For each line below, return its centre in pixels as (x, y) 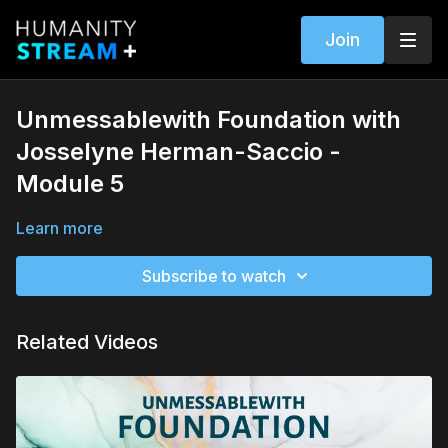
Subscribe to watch (214, 276)
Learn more (59, 228)
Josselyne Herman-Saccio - (178, 151)
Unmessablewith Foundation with (208, 119)
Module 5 (70, 183)
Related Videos (87, 342)
